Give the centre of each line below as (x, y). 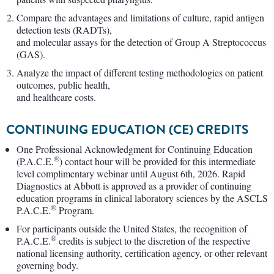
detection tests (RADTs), (64, 29)
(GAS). (31, 54)
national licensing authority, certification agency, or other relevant (142, 253)
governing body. (47, 265)
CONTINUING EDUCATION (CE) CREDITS (127, 129)
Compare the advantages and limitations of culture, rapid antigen (140, 17)
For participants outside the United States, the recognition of (132, 228)
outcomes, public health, (63, 84)
